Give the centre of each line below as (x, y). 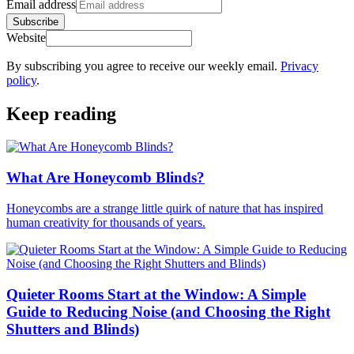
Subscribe (36, 21)
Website (26, 37)
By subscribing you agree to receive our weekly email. (143, 66)
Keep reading (61, 113)
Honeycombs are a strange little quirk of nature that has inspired (165, 208)
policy (21, 80)
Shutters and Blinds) (73, 329)
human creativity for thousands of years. (106, 222)
